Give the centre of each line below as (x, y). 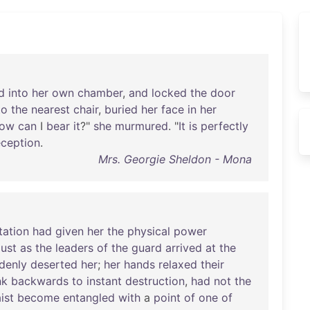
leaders (74, 248)
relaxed (178, 264)
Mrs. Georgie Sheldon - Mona (175, 159)
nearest (51, 109)
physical (149, 231)
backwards (40, 281)
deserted (54, 264)
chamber (100, 93)
